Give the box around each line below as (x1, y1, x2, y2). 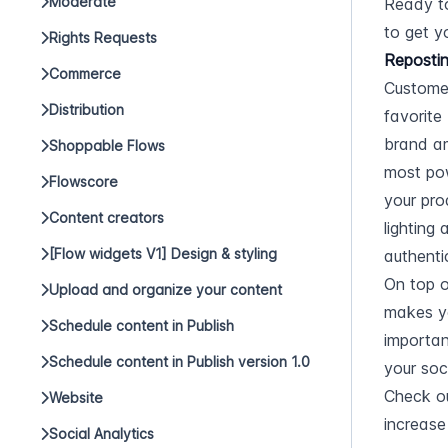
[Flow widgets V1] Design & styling (49, 245, 277, 262)
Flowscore (49, 173, 118, 190)
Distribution (49, 101, 124, 118)
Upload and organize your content (49, 281, 282, 298)
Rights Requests (49, 29, 157, 46)
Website (49, 389, 103, 406)
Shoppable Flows (49, 137, 165, 154)
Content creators (49, 209, 164, 226)
